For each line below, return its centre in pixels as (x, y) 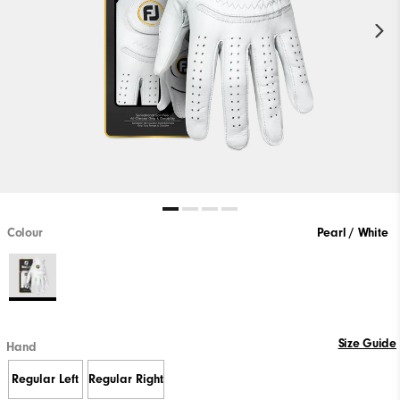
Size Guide (367, 343)
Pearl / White (352, 233)
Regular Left (46, 380)
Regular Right (125, 380)
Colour (25, 233)
